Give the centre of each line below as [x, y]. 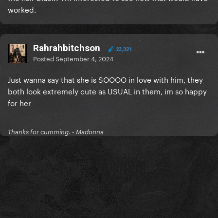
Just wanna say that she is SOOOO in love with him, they [105, 79]
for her [20, 102]
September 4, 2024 [84, 58]
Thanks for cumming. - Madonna [56, 132]
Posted [44, 58]
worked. [22, 9]
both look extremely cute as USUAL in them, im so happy [107, 91]
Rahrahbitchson [67, 48]
